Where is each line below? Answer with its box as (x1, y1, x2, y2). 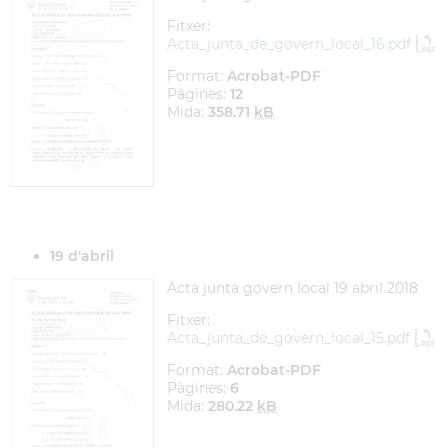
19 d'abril (50, 247, 114, 265)
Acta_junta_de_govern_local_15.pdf (167, 329, 410, 347)
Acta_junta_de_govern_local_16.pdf (167, 35, 411, 53)
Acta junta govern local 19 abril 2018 (167, 279, 418, 297)
